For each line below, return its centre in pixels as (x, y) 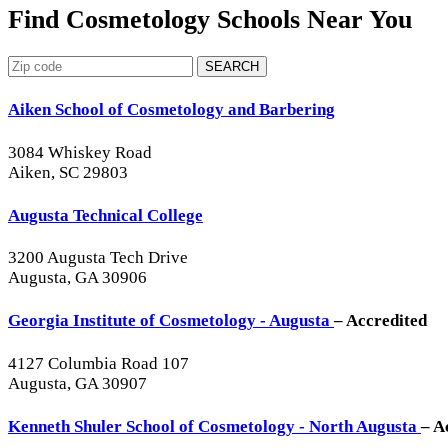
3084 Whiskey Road (80, 152)
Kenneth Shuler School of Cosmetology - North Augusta (214, 426)
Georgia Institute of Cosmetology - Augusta (171, 321)
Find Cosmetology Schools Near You (210, 19)
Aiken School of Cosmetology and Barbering (171, 110)
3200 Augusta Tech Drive (98, 258)
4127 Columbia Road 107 (98, 364)
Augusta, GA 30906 (77, 278)
